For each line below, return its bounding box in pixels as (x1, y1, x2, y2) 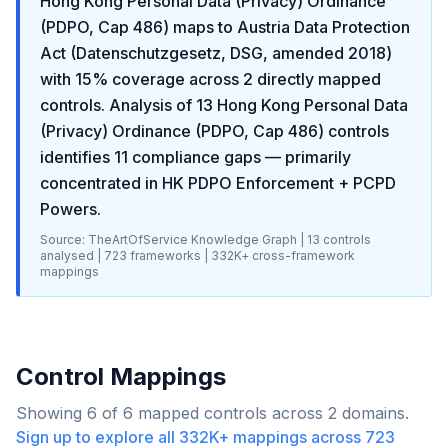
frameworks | (127, 248, 211, 263)
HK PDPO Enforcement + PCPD (162, 173, 396, 193)
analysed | (40, 248, 101, 263)
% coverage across (92, 69, 239, 89)
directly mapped (253, 69, 381, 89)
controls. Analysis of (40, 95, 192, 115)
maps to (169, 17, 237, 37)
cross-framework (249, 248, 355, 263)
